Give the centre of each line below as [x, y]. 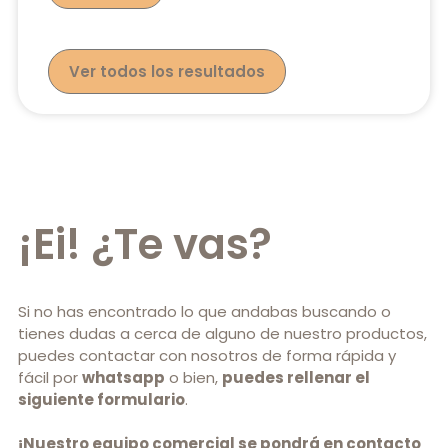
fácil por [50, 378]
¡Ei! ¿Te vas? [145, 245]
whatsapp [123, 378]
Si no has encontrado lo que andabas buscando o [204, 312]
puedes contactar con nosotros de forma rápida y [207, 356]
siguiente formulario [101, 400]
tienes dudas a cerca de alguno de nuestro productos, [222, 334]
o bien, [193, 378]
